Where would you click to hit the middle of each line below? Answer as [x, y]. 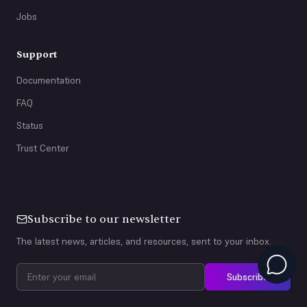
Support [37, 54]
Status [30, 125]
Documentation [49, 80]
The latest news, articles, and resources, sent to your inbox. [144, 241]
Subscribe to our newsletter [104, 219]
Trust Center [43, 148]
